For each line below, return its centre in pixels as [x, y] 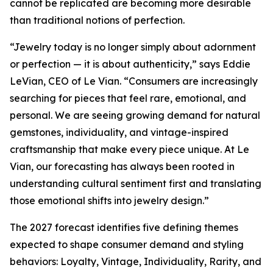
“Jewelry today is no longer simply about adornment [133, 47]
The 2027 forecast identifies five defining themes [124, 227]
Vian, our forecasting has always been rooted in [122, 166]
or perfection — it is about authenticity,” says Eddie [130, 64]
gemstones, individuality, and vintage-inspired [119, 132]
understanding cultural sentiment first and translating [136, 183]
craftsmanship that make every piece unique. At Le [129, 149]
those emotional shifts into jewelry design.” [109, 200]
